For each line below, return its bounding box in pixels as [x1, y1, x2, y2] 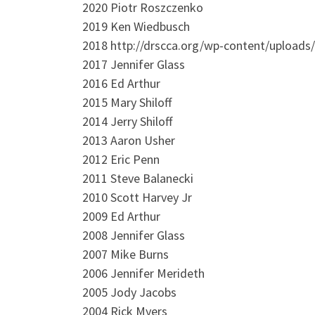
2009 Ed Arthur [82, 207, 160, 224]
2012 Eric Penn [82, 150, 160, 167]
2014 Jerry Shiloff [82, 112, 172, 129]
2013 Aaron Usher [82, 131, 175, 148]
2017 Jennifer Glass [82, 56, 185, 72]
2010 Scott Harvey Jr [82, 188, 192, 205]
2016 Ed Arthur [82, 75, 160, 91]
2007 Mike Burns [82, 245, 169, 262]
